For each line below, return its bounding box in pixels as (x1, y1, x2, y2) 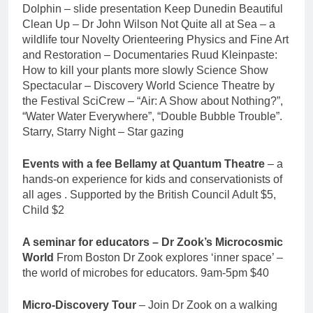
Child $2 (22, 204, 64, 217)
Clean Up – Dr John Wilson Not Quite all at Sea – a (22, 18, 275, 31)
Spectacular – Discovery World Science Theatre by (22, 80, 275, 92)
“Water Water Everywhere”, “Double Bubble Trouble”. (22, 110, 282, 123)
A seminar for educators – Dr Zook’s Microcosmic (22, 236, 283, 249)
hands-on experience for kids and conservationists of (22, 173, 282, 186)
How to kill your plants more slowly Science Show (22, 64, 268, 77)
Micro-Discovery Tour (22, 299, 139, 312)
